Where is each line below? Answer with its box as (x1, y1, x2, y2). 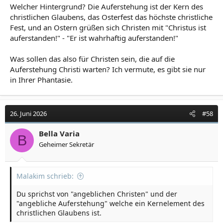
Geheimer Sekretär (39, 140, 94, 149)
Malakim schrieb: (16, 171, 74, 181)
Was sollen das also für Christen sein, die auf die (10, 54, 175, 64)
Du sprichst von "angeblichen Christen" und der (16, 189, 177, 199)
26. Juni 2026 (10, 109, 47, 118)
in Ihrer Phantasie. (10, 75, 73, 85)
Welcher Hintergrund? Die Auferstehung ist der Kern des (10, 1, 203, 11)
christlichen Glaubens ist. (16, 208, 102, 218)
